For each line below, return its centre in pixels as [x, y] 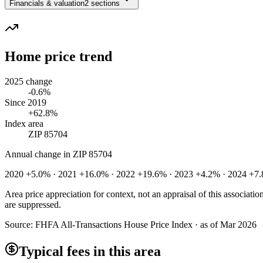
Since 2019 [26, 102]
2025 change [28, 81]
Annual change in [39, 154]
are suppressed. [33, 204]
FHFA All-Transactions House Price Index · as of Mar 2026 [146, 224]
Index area [24, 123]
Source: [20, 224]
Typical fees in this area [90, 251]
